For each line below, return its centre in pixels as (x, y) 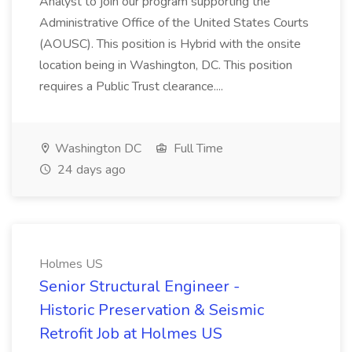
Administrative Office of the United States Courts (174, 23)
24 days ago (90, 170)
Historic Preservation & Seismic (152, 310)
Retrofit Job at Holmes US (131, 334)
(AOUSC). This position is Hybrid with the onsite (170, 44)
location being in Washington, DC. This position (166, 65)
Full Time (197, 148)
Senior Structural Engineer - (139, 286)
